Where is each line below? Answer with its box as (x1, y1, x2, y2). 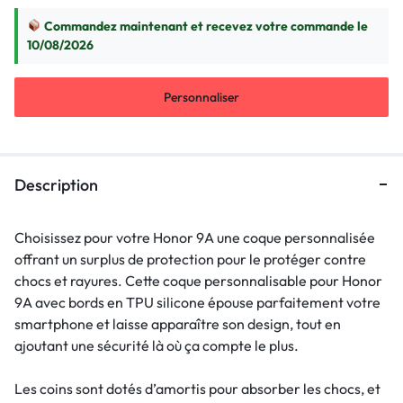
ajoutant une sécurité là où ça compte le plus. (14, 336, 299, 354)
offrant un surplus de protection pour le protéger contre (14, 249, 366, 268)
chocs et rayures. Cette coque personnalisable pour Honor (14, 271, 382, 290)
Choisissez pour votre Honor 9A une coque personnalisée (14, 228, 375, 246)
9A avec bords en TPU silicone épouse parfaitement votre (14, 292, 381, 311)
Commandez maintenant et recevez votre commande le (40, 17, 368, 34)
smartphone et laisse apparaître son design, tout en (14, 314, 341, 333)
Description (14, 174, 98, 195)
